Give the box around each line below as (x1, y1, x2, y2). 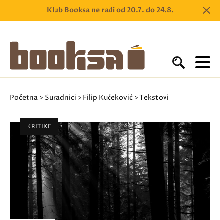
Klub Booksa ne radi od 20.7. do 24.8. (46, 5, 174, 15)
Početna (10, 93, 38, 102)
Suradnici (45, 93, 76, 102)
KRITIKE (27, 122, 51, 131)
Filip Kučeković (83, 93, 133, 102)
